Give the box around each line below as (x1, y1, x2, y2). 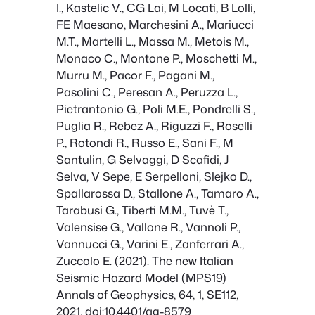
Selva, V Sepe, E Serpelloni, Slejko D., (56, 168, 252, 185)
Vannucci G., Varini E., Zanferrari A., (56, 236, 244, 252)
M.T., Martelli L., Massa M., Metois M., (56, 33, 249, 50)
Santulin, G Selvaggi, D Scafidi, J (56, 151, 229, 168)
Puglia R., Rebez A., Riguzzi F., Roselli (56, 117, 252, 134)
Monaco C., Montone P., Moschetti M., (56, 50, 257, 67)
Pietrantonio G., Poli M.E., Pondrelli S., (56, 101, 255, 117)
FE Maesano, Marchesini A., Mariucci (56, 16, 254, 33)
